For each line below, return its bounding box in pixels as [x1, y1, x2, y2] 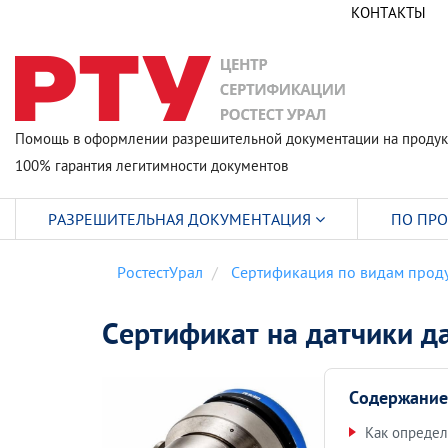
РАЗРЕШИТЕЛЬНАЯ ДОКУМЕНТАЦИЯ [48, 208, 316, 229]
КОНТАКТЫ [350, 3, 426, 22]
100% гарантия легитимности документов [15, 157, 288, 175]
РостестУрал [117, 262, 203, 282]
